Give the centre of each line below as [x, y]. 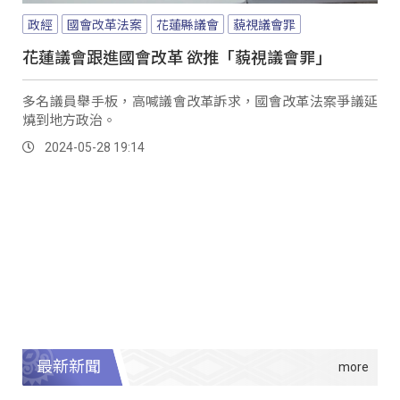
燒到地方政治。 [69, 119]
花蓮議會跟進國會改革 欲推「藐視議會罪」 [177, 56]
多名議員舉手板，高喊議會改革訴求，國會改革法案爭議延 [200, 100]
